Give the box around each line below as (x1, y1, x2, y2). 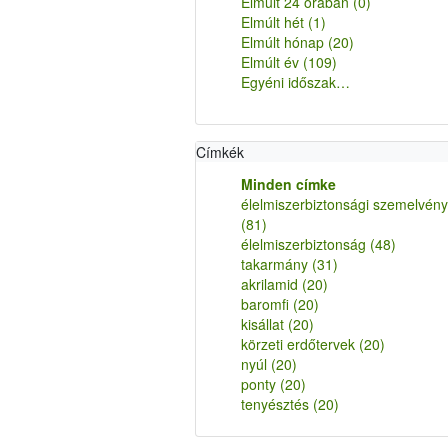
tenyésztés (240, 394, 313, 414)
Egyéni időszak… (240, 72, 350, 92)
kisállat (240, 314, 288, 334)
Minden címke (240, 174, 336, 194)
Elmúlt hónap (240, 32, 328, 52)
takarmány (240, 254, 312, 274)
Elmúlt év (240, 52, 303, 72)
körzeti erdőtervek (240, 334, 359, 354)
